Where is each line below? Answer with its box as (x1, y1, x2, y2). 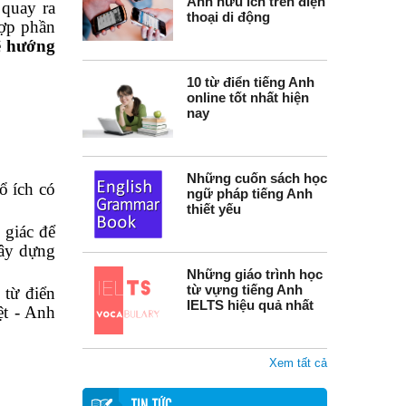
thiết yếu (187, 201, 241, 217)
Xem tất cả (269, 356, 327, 370)
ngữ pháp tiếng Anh (187, 186, 313, 201)
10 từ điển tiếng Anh (187, 74, 314, 90)
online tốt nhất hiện (187, 90, 309, 105)
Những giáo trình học (187, 266, 323, 282)
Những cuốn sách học (187, 170, 327, 186)
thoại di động (187, 9, 270, 24)
